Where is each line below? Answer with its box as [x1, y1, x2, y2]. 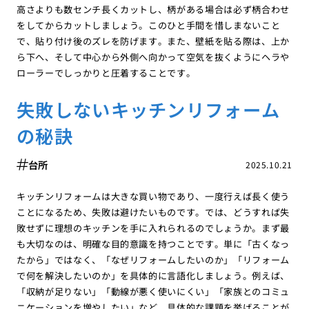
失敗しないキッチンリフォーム [16, 96, 281, 123]
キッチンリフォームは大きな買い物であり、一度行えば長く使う [16, 190, 290, 203]
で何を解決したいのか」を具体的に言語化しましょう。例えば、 [16, 269, 290, 283]
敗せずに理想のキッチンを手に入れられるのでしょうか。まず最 [16, 221, 290, 235]
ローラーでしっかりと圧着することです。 [16, 66, 196, 79]
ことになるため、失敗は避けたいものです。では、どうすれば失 [16, 206, 290, 219]
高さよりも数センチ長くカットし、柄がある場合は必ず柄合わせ [16, 2, 290, 16]
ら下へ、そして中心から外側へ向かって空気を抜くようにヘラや [16, 50, 290, 63]
